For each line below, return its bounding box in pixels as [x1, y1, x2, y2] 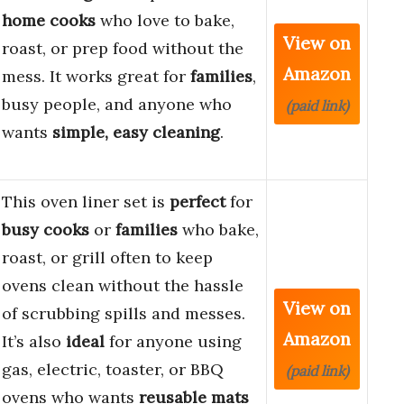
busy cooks [2, 219, 89, 241]
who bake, [178, 219, 259, 241]
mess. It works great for [2, 66, 190, 87]
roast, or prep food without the [2, 38, 243, 60]
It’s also [2, 331, 66, 353]
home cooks [2, 10, 96, 32]
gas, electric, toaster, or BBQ [2, 359, 224, 381]
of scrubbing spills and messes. [2, 303, 245, 325]
